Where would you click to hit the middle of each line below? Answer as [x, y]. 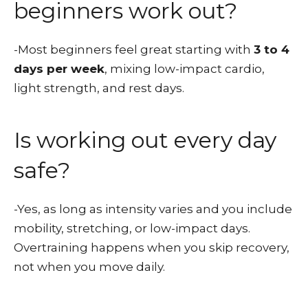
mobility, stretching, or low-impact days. [132, 228]
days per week [59, 69]
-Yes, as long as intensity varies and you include [153, 209]
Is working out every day [145, 140]
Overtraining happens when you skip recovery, [152, 247]
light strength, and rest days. [99, 88]
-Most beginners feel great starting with [134, 49]
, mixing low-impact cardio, [185, 69]
